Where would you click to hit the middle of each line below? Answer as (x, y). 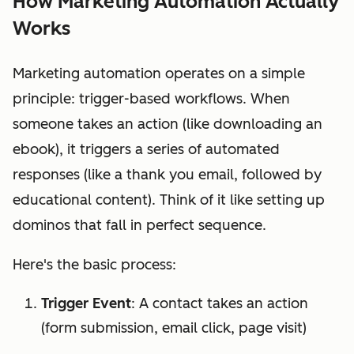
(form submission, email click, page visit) (174, 328)
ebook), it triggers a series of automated (146, 150)
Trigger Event (86, 304)
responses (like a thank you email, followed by (167, 175)
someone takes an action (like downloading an (168, 124)
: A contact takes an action (220, 304)
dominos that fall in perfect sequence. (139, 226)
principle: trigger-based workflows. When (151, 99)
